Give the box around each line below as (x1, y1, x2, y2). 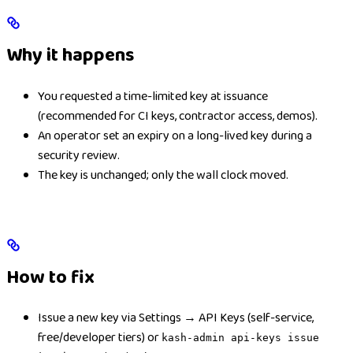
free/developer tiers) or (38, 328, 162, 348)
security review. (38, 145, 120, 165)
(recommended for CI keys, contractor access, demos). (38, 106, 318, 126)
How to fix (6, 262, 95, 293)
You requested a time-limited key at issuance (38, 86, 268, 106)
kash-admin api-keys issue (162, 332, 319, 344)
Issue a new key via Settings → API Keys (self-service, (38, 308, 314, 329)
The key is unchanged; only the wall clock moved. (38, 165, 288, 185)
